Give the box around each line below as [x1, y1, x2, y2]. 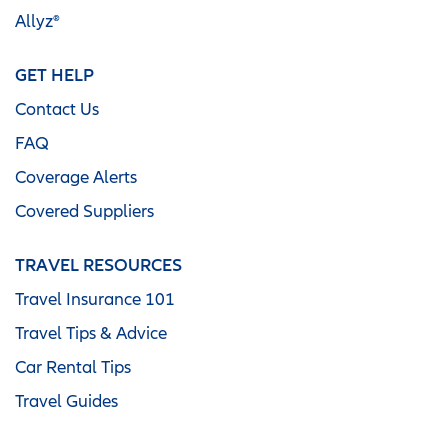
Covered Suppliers [15, 200, 154, 220]
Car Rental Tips [15, 356, 131, 376]
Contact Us [15, 98, 99, 118]
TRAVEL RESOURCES [15, 253, 182, 275]
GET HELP [15, 63, 94, 85]
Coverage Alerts [15, 166, 137, 186]
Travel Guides [15, 390, 118, 410]
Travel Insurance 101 [15, 288, 175, 308]
